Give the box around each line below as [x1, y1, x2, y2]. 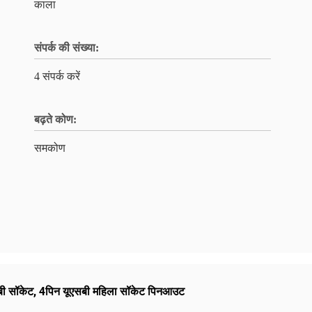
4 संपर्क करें [34, 70, 80, 82]
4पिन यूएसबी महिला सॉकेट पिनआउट [39, 285, 185, 298]
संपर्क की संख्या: [34, 42, 99, 54]
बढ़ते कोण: [34, 114, 77, 125]
